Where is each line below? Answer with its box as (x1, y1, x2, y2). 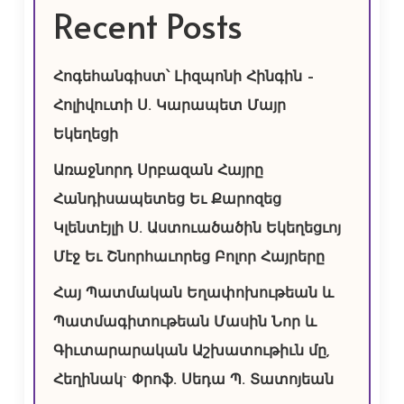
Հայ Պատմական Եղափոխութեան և (52, 287, 334, 301)
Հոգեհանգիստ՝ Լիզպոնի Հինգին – (52, 70, 315, 85)
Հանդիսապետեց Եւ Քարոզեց (52, 193, 281, 207)
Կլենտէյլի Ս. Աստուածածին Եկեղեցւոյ (52, 222, 341, 236)
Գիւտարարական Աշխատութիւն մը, (52, 344, 329, 359)
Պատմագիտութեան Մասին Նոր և (52, 316, 317, 330)
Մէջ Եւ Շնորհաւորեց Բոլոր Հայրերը (52, 251, 325, 265)
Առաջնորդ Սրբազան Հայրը (52, 164, 263, 179)
